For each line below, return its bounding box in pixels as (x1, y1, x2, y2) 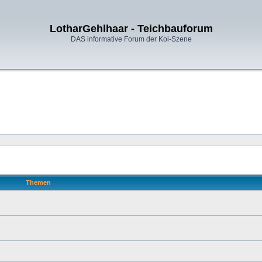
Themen (23, 179, 53, 186)
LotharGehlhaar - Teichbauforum (49, 23, 213, 35)
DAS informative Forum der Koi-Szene (70, 35, 192, 43)
